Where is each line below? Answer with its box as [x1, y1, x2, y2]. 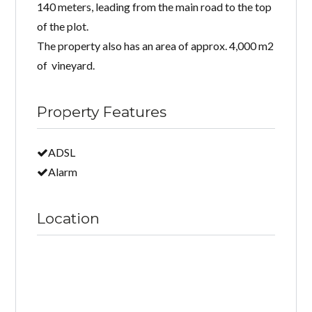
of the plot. [37, 19, 89, 33]
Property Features [37, 102, 167, 120]
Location [37, 209, 100, 227]
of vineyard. [37, 58, 95, 72]
